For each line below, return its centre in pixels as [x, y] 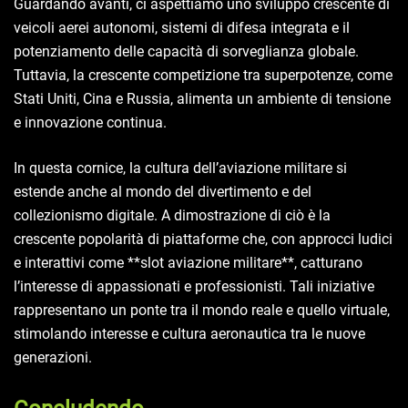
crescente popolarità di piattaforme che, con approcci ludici [203, 240]
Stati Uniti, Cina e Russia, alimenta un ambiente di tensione [202, 99]
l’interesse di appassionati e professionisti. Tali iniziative [194, 287]
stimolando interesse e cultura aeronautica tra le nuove [189, 334]
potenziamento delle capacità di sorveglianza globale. [186, 52]
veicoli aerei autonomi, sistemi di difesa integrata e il [182, 28]
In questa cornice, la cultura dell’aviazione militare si [180, 168]
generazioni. [53, 358]
